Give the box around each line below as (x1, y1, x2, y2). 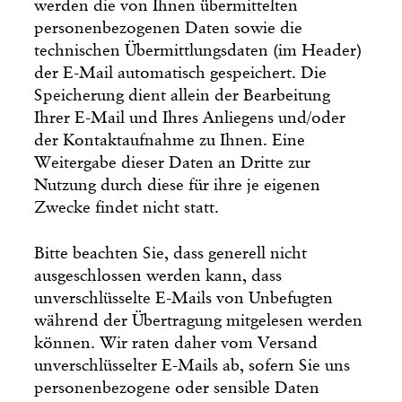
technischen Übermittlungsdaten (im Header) (34, 41, 363, 59)
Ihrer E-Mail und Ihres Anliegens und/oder (34, 109, 346, 127)
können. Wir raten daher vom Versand (34, 334, 319, 352)
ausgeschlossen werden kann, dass (34, 267, 283, 284)
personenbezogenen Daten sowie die (34, 19, 303, 37)
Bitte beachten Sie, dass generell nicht (34, 244, 308, 262)
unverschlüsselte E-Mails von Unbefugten (34, 289, 334, 307)
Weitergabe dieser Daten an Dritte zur (34, 153, 311, 171)
